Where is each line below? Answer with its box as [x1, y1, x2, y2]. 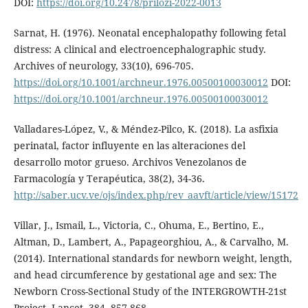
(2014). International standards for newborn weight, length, [13, 252, 292, 265]
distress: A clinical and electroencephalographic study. [13, 43, 266, 56]
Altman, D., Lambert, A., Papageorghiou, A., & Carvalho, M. [13, 235, 289, 249]
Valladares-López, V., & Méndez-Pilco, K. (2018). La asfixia [13, 122, 278, 136]
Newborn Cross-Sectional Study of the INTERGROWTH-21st [13, 285, 287, 298]
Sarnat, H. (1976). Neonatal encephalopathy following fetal [13, 26, 286, 40]
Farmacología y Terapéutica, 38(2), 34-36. [13, 172, 205, 186]
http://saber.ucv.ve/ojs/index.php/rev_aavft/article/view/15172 [13, 188, 298, 202]
